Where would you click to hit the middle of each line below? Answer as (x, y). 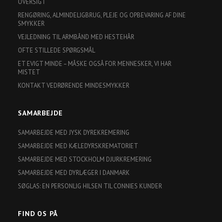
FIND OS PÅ (38, 214)
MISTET (29, 72)
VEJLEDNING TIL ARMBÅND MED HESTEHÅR (76, 37)
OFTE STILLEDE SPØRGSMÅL (56, 50)
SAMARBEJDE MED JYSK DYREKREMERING (74, 133)
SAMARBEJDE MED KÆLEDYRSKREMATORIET (78, 146)
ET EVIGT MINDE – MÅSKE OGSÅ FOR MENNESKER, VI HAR (95, 64)
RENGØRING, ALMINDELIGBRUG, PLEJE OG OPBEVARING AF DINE (102, 15)
